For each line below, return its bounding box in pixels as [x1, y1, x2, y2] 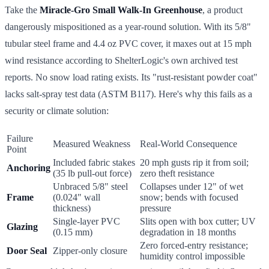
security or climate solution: [5, 105, 109, 116]
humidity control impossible [140, 250, 245, 261]
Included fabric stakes [53, 157, 135, 168]
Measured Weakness [53, 138, 130, 149]
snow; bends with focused [140, 192, 238, 202]
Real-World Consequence [140, 138, 237, 149]
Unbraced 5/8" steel [53, 181, 128, 192]
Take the [5, 4, 40, 15]
